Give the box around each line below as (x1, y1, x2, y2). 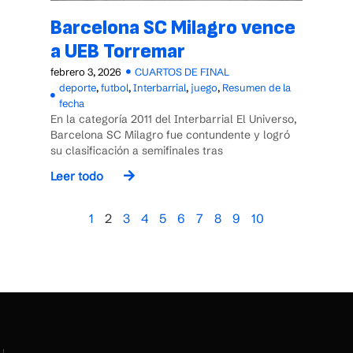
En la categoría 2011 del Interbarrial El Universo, (50, 112, 297, 127)
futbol (101, 81, 128, 95)
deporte (59, 81, 96, 95)
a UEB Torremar (50, 39, 185, 65)
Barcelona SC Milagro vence (50, 16, 295, 41)
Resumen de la (222, 81, 291, 95)
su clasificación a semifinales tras (50, 143, 223, 158)
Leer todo (50, 169, 103, 184)
